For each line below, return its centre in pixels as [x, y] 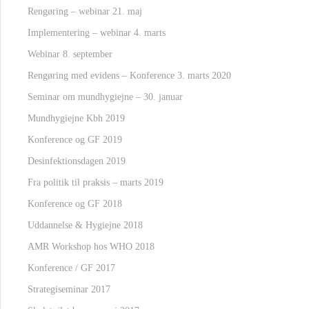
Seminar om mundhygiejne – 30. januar [105, 97]
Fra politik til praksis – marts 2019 [96, 182]
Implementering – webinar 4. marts [97, 33]
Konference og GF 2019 [75, 140]
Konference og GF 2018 [75, 204]
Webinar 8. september [70, 54]
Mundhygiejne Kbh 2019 [76, 118]
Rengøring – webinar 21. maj [85, 11]
